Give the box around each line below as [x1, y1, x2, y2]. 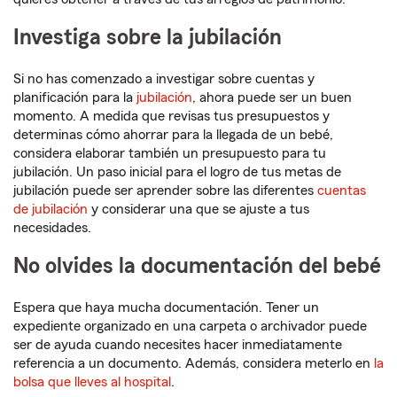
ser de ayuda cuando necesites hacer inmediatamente [13, 338, 342, 353]
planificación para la [13, 90, 136, 105]
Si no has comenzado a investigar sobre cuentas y [13, 72, 315, 87]
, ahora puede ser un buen [192, 90, 352, 105]
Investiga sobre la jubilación [13, 27, 282, 50]
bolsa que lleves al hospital [13, 375, 171, 390]
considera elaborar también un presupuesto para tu [13, 146, 326, 161]
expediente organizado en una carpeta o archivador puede [13, 319, 367, 334]
